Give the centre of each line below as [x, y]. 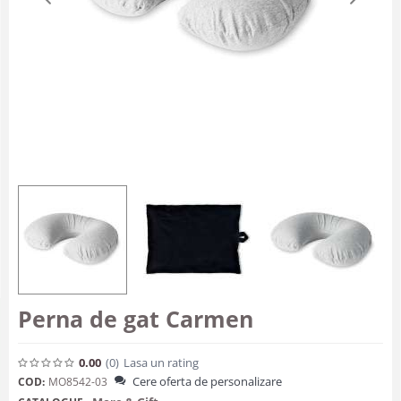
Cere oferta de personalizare [207, 381]
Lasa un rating [161, 362]
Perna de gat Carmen [136, 319]
